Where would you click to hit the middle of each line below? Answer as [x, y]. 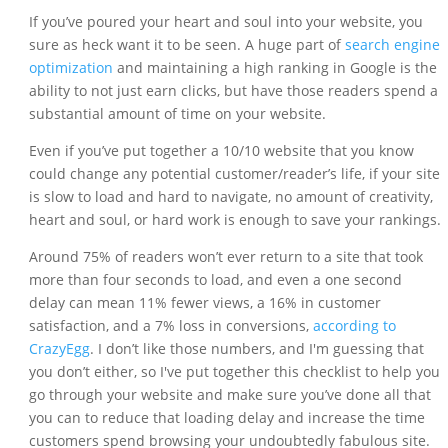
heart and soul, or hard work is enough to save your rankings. [234, 220]
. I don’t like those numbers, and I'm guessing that [256, 349]
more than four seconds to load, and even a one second [215, 280]
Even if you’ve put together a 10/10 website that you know [221, 151]
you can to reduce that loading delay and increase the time [226, 418]
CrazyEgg [59, 349]
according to [354, 326]
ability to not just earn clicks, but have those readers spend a [233, 91]
